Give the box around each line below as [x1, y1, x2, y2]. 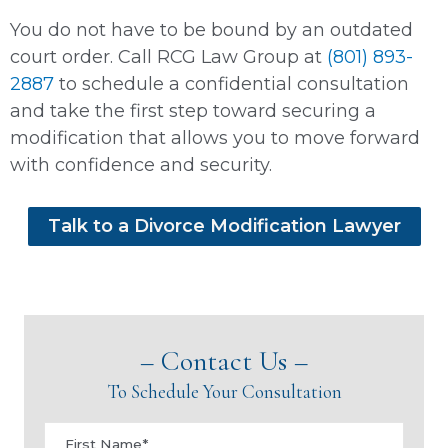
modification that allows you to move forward [10, 126, 420, 149]
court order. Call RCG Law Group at [10, 45, 327, 68]
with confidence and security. [10, 153, 272, 176]
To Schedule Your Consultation [106, 379, 342, 403]
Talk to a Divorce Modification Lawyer [47, 214, 401, 237]
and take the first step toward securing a [10, 99, 376, 122]
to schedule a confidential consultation [54, 72, 409, 95]
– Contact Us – [140, 343, 308, 378]
